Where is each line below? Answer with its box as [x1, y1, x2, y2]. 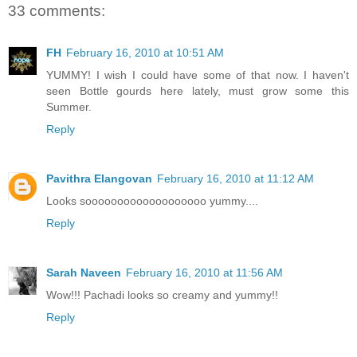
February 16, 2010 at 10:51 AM [66, 45, 224, 59]
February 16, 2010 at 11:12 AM [157, 171, 314, 185]
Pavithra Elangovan [46, 171, 152, 185]
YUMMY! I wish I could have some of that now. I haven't [46, 68, 349, 81]
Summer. [46, 100, 92, 113]
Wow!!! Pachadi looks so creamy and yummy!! [46, 288, 278, 301]
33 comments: [8, 2, 105, 20]
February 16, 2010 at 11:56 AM [126, 265, 283, 279]
